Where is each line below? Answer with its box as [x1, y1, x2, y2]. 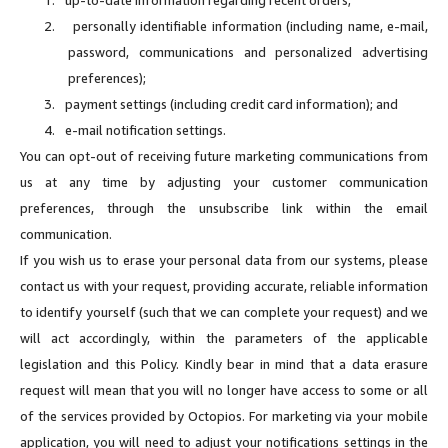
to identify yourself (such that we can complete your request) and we [20, 303, 428, 320]
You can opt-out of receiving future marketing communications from [20, 147, 428, 164]
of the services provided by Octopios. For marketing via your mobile [20, 407, 428, 424]
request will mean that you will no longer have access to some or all [20, 381, 428, 398]
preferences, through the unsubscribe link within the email [20, 199, 428, 216]
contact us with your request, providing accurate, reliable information [20, 277, 428, 294]
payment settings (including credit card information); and [65, 95, 398, 112]
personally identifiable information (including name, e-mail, [72, 17, 428, 34]
